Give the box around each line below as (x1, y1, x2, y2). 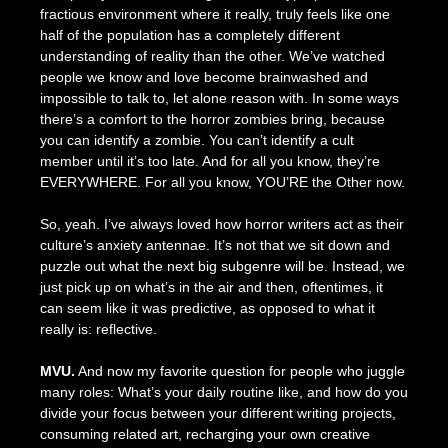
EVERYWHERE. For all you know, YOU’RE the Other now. (39, 173, 405, 190)
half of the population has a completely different (39, 26, 340, 43)
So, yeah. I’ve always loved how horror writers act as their (39, 215, 404, 232)
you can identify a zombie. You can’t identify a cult (39, 131, 354, 148)
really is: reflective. (39, 320, 157, 337)
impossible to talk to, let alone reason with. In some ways (39, 89, 399, 106)
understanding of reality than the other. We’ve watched (39, 47, 385, 64)
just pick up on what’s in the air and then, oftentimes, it (39, 278, 383, 295)
